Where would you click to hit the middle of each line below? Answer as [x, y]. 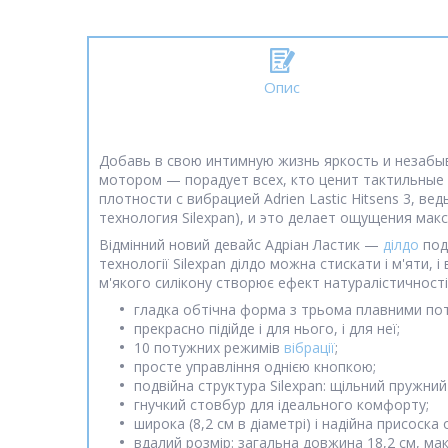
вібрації [309, 348]
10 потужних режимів [209, 348]
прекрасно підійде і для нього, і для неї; [267, 329]
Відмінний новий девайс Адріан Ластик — [241, 245]
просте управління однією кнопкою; [255, 367]
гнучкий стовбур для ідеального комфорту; [281, 405]
